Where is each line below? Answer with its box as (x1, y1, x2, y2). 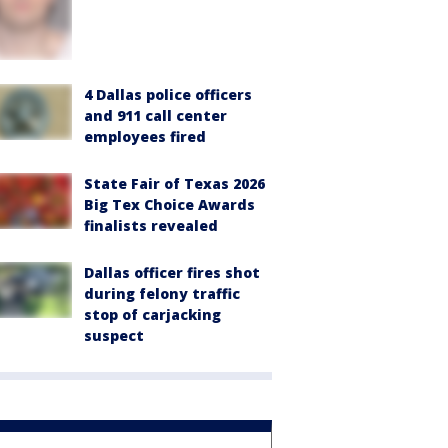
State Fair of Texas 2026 (84, 173, 265, 193)
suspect (84, 325, 144, 345)
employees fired (84, 126, 206, 146)
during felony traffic (84, 283, 240, 303)
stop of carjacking (84, 304, 221, 324)
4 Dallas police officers (84, 84, 252, 104)
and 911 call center (84, 105, 227, 125)
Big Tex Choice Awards (84, 194, 255, 214)
